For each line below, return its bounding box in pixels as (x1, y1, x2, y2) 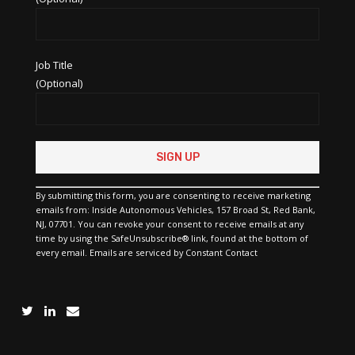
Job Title (36, 58, 73, 73)
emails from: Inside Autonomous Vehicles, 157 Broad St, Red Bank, (36, 204, 315, 216)
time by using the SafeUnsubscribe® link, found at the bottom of (36, 232, 308, 245)
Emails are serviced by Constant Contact (90, 246, 258, 259)
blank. (35, 240, 64, 255)
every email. (36, 246, 90, 259)
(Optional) (36, 76, 82, 91)
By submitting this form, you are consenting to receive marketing (36, 189, 311, 202)
